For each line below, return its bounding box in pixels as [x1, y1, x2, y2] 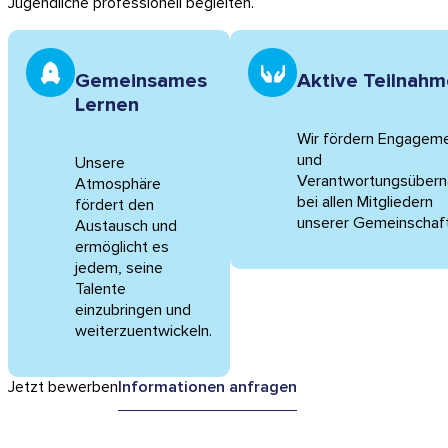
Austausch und [74, 216, 177, 237]
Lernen [74, 91, 139, 117]
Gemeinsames [74, 67, 207, 93]
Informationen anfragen [118, 376, 297, 397]
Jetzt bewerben [8, 376, 118, 397]
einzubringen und [74, 300, 191, 321]
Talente [74, 279, 126, 300]
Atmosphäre [74, 174, 161, 195]
